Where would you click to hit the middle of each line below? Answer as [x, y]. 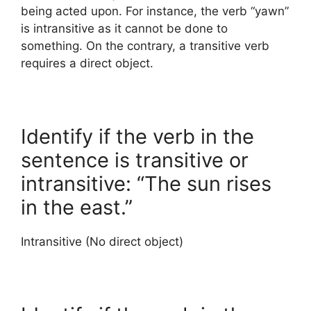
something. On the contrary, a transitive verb [145, 45]
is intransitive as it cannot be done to [124, 28]
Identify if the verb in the [137, 136]
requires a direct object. [87, 63]
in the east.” [77, 207]
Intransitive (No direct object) [102, 241]
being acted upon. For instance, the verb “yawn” [155, 11]
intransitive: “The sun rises [146, 183]
